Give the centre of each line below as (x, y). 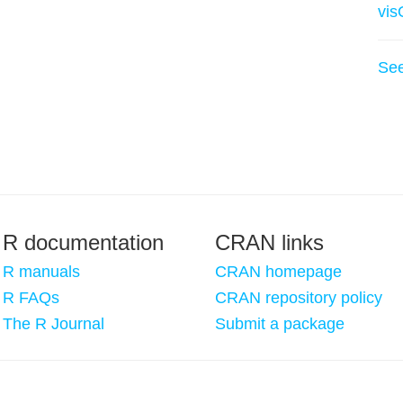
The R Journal (54, 324)
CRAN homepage (278, 272)
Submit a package (280, 324)
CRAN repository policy (299, 298)
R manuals (41, 272)
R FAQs (31, 298)
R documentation (83, 242)
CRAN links (269, 242)
